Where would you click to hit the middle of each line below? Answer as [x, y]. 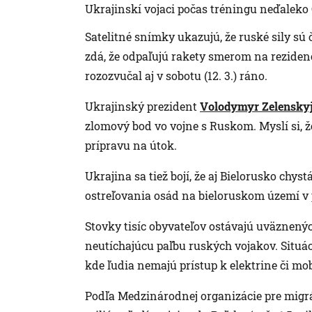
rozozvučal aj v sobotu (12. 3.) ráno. [176, 75]
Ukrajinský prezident [142, 106]
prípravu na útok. [131, 145]
